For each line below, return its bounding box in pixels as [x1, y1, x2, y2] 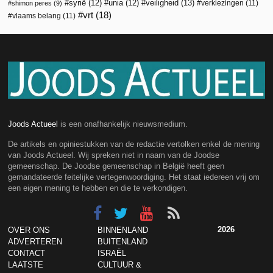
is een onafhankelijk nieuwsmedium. [58, 119, 188, 129]
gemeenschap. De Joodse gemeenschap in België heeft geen [8, 161, 225, 171]
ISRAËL [97, 248, 127, 258]
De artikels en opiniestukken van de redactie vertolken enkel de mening [8, 139, 260, 149]
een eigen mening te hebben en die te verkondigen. [8, 183, 188, 193]
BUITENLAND [97, 236, 148, 246]
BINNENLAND [97, 225, 149, 235]
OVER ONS [8, 225, 51, 235]
